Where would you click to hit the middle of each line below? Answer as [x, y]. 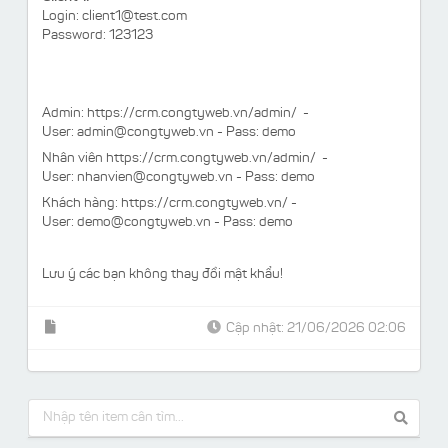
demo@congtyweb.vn [144, 223]
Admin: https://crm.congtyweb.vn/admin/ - [175, 114]
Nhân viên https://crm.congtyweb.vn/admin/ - [185, 159]
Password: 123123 [97, 36]
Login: [62, 17]
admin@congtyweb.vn [145, 133]
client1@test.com [134, 17]
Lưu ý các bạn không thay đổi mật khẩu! [162, 275]
